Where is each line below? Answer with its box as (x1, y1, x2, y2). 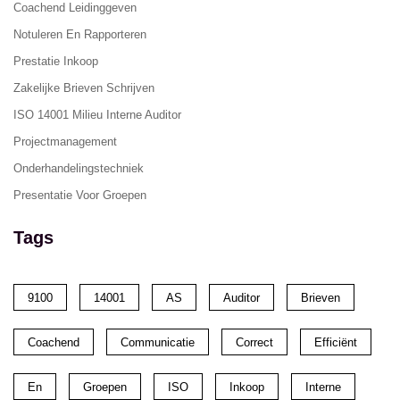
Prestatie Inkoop (13, 54, 98, 68)
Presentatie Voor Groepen (13, 187, 146, 202)
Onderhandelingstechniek (13, 161, 144, 175)
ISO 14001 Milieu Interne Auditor (13, 107, 181, 121)
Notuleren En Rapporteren (13, 27, 146, 41)
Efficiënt (314, 335, 357, 349)
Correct (236, 335, 273, 349)
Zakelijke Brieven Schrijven (13, 80, 154, 95)
